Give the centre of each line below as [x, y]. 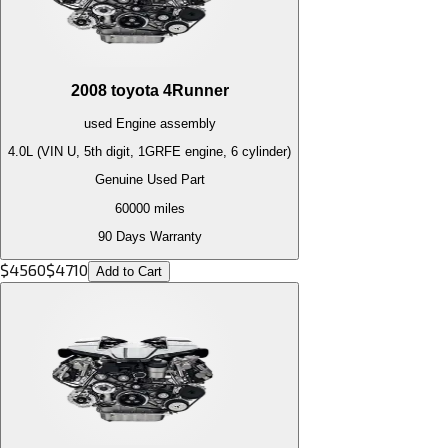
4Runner [195, 91]
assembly [185, 123]
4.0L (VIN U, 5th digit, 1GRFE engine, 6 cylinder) [149, 152]
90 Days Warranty [149, 236]
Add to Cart [129, 272]
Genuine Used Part [149, 180]
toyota [134, 91]
